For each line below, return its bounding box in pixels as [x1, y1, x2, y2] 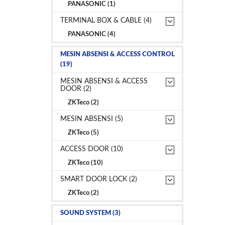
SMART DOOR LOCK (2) [60, 175, 137, 183]
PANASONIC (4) [68, 31, 116, 38]
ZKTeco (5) [68, 129, 99, 136]
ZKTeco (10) [68, 159, 103, 166]
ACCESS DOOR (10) [60, 145, 123, 153]
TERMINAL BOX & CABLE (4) [60, 17, 152, 24]
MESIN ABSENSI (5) [60, 115, 123, 123]
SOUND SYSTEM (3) [60, 209, 121, 216]
